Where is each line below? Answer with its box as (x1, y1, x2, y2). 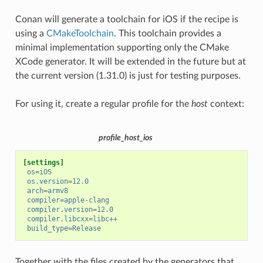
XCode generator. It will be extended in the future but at (15, 57, 246, 66)
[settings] (22, 159, 64, 167)
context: (207, 99, 244, 109)
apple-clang (63, 196, 109, 205)
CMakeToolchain (46, 29, 114, 38)
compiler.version (26, 205, 93, 214)
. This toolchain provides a (113, 29, 221, 38)
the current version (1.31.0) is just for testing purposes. (15, 71, 241, 80)
